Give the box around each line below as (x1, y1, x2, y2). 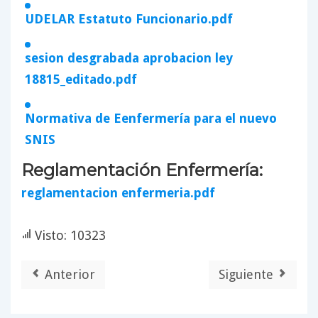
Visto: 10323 (31, 227, 106, 243)
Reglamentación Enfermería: (21, 159, 263, 180)
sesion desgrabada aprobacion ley (25, 50, 233, 65)
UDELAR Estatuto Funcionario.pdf (25, 11, 233, 26)
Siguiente (219, 266, 273, 282)
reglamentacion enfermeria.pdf (21, 185, 215, 200)
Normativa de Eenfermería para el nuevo (25, 110, 277, 126)
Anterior (45, 266, 95, 282)
